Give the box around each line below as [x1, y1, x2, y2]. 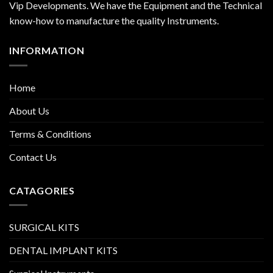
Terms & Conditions [9, 127, 91, 140]
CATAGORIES [9, 184, 75, 196]
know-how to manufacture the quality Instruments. [9, 15, 219, 27]
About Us [9, 104, 49, 116]
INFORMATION [9, 44, 85, 57]
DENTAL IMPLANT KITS [9, 244, 118, 257]
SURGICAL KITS [9, 221, 79, 233]
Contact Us [9, 151, 57, 163]
